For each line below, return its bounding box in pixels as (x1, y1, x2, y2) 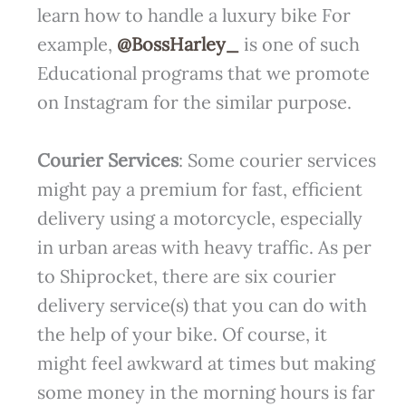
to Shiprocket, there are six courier (36, 264, 336, 287)
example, (36, 32, 117, 55)
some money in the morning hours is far (36, 380, 375, 403)
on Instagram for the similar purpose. (36, 90, 352, 113)
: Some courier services (178, 148, 376, 171)
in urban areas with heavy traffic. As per (36, 235, 372, 258)
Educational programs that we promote (36, 61, 370, 84)
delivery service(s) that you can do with (36, 293, 367, 316)
